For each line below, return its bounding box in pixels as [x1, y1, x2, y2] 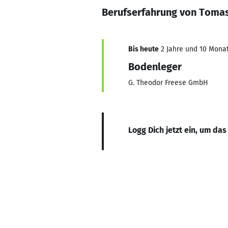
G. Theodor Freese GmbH [128, 78, 208, 87]
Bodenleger [128, 61, 182, 73]
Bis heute [128, 45, 159, 53]
